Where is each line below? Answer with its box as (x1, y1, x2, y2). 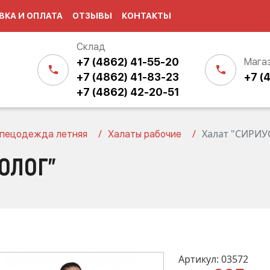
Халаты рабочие (108, 128, 181, 140)
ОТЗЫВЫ (72, 11, 112, 20)
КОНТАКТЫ (122, 11, 171, 20)
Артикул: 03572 (178, 253, 248, 266)
